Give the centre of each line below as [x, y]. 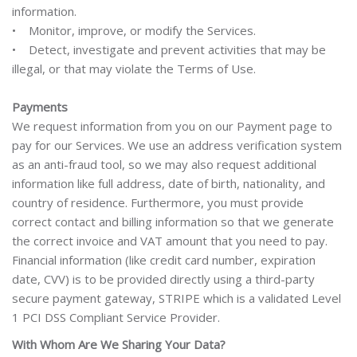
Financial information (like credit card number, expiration [164, 260]
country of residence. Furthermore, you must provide [158, 202]
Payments [40, 107]
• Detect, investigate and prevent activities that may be [169, 49]
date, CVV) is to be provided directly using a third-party [163, 279]
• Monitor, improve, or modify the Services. [134, 30]
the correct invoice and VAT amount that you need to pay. [170, 241]
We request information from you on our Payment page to [172, 126]
